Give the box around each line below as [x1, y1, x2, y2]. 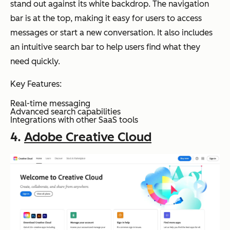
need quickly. [10, 56, 60, 66]
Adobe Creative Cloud [24, 129, 151, 144]
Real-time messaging [10, 98, 90, 108]
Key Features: [10, 79, 62, 89]
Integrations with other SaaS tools [10, 114, 138, 125]
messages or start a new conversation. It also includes [10, 27, 213, 37]
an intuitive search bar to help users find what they [10, 42, 200, 52]
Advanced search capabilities [10, 106, 121, 117]
